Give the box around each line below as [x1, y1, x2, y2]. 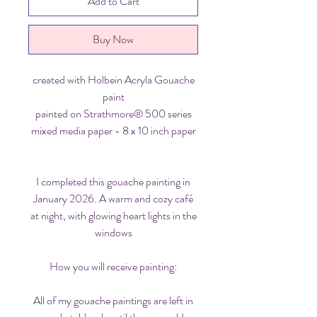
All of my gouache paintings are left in [33, 292, 193, 309]
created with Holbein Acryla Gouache [32, 71, 195, 88]
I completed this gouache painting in [36, 173, 190, 190]
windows [94, 224, 132, 241]
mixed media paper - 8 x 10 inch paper [30, 122, 196, 139]
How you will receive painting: [50, 258, 177, 275]
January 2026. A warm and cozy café [33, 190, 193, 207]
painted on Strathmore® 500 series [35, 105, 192, 122]
